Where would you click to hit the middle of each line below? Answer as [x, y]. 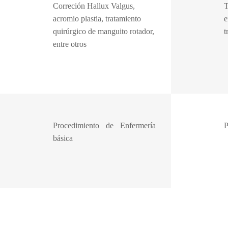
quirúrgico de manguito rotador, [104, 31]
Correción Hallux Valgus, [94, 6]
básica [63, 138]
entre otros [70, 44]
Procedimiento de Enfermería [104, 125]
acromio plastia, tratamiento [97, 19]
